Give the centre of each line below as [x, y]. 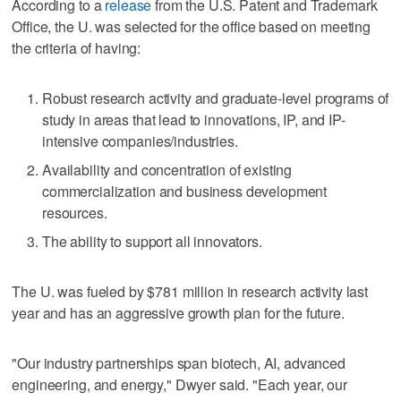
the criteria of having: [77, 48]
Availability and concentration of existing [167, 170]
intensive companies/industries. [140, 141]
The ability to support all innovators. [152, 242]
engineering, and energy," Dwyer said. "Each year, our [179, 385]
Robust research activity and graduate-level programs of [216, 98]
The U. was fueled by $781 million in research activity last [190, 292]
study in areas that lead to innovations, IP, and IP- [194, 120]
